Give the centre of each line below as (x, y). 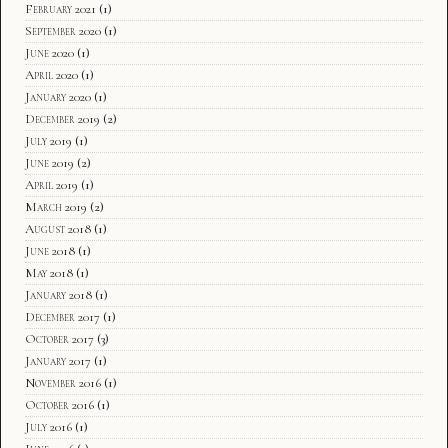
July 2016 (48, 426)
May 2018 (49, 272)
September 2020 (63, 30)
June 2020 (49, 52)
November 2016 (63, 382)
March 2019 (56, 206)
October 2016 (59, 404)
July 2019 (48, 140)
